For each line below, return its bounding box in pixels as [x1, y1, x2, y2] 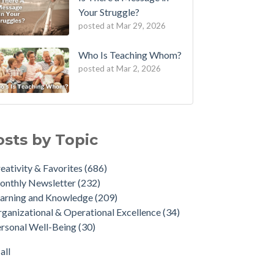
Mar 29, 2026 [116, 21, 166, 31]
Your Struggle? [78, 6, 139, 18]
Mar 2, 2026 [116, 64, 161, 74]
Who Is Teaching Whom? [78, 49, 182, 61]
